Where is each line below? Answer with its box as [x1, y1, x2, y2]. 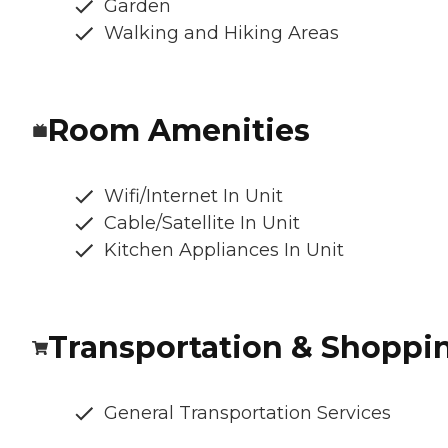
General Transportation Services [104, 402, 391, 425]
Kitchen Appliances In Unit [104, 239, 344, 262]
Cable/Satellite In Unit [104, 212, 300, 235]
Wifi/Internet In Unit [104, 185, 283, 208]
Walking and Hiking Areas [104, 22, 339, 45]
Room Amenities [48, 112, 310, 150]
